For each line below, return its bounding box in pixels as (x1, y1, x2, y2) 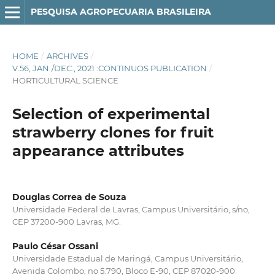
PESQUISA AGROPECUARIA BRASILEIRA (30, 6, 211, 17)
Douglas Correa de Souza (12, 191, 126, 203)
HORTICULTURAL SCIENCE (12, 75, 118, 85)
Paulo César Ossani (12, 241, 98, 252)
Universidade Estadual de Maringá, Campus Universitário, (12, 254, 243, 263)
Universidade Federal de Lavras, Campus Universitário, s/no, (12, 204, 250, 214)
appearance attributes (12, 141, 184, 160)
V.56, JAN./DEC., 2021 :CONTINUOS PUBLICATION (12, 63, 207, 73)
